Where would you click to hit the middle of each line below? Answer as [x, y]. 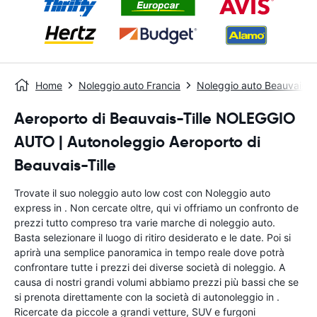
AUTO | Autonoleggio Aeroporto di [137, 142]
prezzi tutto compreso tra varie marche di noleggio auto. [145, 223]
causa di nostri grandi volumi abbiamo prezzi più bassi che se [156, 282]
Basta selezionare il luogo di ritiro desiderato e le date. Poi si [152, 237]
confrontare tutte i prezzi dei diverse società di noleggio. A [150, 267]
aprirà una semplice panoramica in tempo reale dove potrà [149, 252]
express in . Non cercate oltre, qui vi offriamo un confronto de [156, 208]
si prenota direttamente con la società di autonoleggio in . [147, 297]
